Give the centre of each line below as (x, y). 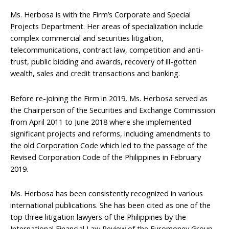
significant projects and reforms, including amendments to (110, 133)
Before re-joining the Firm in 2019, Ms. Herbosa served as (109, 98)
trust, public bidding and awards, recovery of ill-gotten (104, 62)
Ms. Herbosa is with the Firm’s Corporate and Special (100, 15)
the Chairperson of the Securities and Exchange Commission (113, 110)
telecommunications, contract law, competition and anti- (107, 50)
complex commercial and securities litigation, (87, 38)
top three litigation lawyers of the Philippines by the (98, 217)
